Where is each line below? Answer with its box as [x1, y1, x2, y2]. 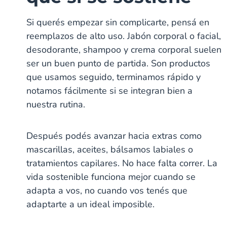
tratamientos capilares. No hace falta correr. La [26, 157, 218, 169]
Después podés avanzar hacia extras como [26, 129, 202, 142]
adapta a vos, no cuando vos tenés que [26, 184, 188, 197]
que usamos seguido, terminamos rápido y [26, 70, 201, 83]
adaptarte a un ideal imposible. [26, 198, 155, 210]
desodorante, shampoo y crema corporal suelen [26, 43, 222, 56]
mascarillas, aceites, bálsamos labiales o [26, 143, 194, 156]
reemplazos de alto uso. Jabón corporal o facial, [26, 29, 221, 42]
